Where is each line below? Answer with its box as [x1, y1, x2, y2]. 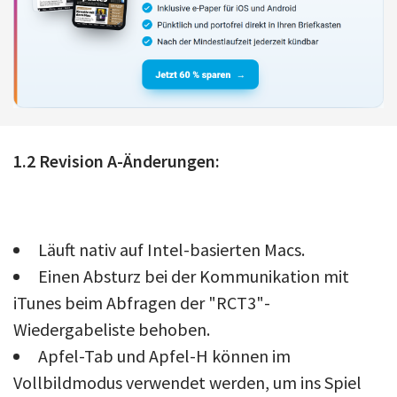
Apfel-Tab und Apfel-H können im [38, 344, 291, 367]
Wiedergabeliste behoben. [13, 317, 210, 340]
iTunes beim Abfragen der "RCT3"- [13, 291, 270, 314]
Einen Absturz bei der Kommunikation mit [38, 264, 349, 287]
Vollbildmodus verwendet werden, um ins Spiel [13, 370, 362, 393]
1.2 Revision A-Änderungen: [13, 149, 220, 172]
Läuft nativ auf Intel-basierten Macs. [38, 237, 305, 261]
